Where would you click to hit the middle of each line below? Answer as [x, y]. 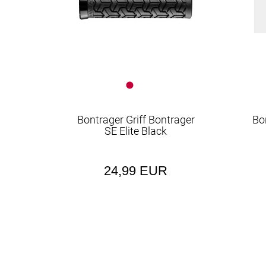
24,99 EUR [136, 171]
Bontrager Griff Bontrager [136, 120]
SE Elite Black [136, 131]
